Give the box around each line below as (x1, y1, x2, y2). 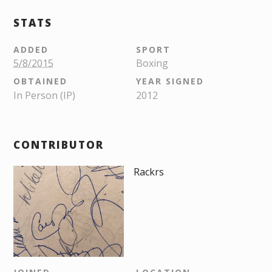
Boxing (136, 56, 168, 70)
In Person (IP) (13, 88, 75, 102)
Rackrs (133, 165, 164, 178)
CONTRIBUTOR (13, 138, 104, 152)
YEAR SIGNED (136, 75, 204, 87)
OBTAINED (13, 75, 67, 87)
